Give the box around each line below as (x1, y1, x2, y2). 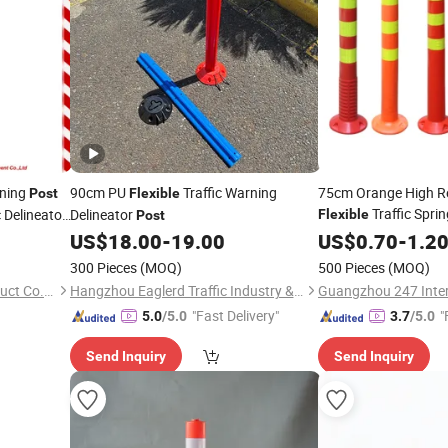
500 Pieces (318, 258, 385, 277)
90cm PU (69, 183, 129, 202)
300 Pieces (69, 258, 137, 277)
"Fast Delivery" (191, 306, 279, 325)
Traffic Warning (179, 183, 277, 202)
